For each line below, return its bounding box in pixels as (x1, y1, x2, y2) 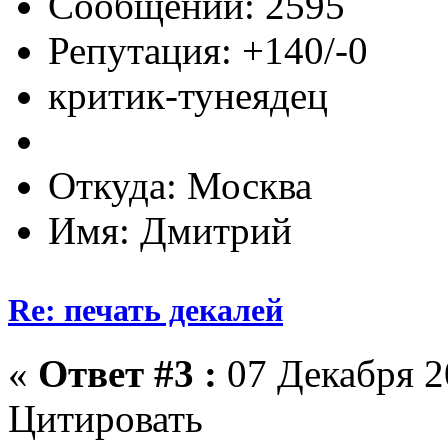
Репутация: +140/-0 (48, 29, 368, 73)
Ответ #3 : (38, 351, 217, 395)
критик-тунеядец (48, 74, 328, 118)
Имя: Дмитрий (48, 209, 292, 253)
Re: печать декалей (8, 291, 283, 328)
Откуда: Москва (48, 164, 312, 208)
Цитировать (8, 396, 203, 440)
